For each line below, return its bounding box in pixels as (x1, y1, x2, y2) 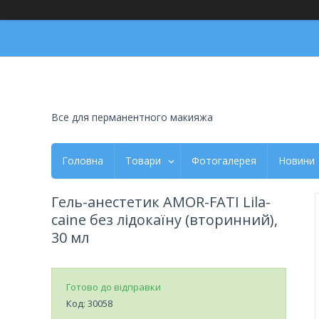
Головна (62, 153, 103, 167)
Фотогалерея (192, 153, 256, 167)
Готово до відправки (66, 280, 161, 293)
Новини (278, 153, 315, 167)
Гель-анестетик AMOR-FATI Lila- (51, 192, 271, 211)
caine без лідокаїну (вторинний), (51, 209, 278, 229)
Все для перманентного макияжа (51, 110, 213, 124)
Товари (125, 153, 161, 167)
